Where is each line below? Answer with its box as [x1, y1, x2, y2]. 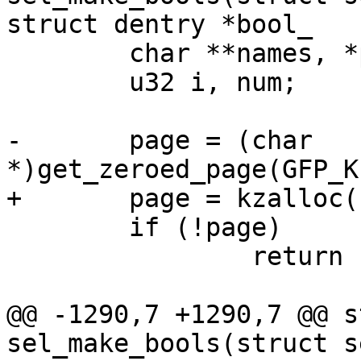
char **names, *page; [6, 39, 22, 68]
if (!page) [6, 213, 22, 243]
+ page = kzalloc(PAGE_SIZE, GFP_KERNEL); [6, 184, 22, 214]
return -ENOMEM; [6, 242, 22, 272]
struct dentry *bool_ [6, 10, 313, 39]
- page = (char [6, 126, 22, 156]
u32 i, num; [6, 68, 22, 98]
